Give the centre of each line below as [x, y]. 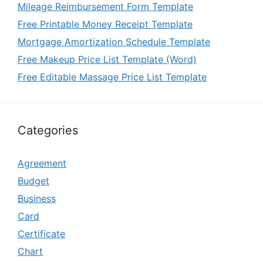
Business [37, 198]
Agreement [42, 163]
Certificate [41, 233]
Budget [33, 181]
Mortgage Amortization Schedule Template [114, 41]
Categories [48, 130]
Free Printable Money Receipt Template [105, 24]
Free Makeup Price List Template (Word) [107, 59]
